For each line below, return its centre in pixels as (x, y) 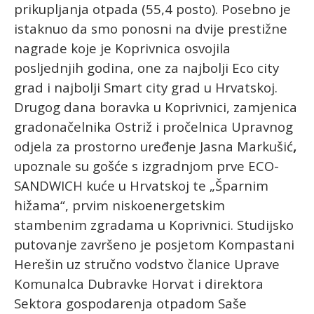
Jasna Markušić (246, 146)
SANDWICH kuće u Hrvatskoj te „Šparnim (141, 185)
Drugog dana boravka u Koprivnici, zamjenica (156, 107)
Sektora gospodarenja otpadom (116, 303)
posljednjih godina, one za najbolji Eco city (146, 67)
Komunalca (51, 283)
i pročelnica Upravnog (223, 126)
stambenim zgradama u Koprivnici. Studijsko (154, 224)
